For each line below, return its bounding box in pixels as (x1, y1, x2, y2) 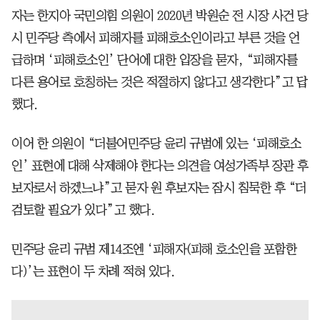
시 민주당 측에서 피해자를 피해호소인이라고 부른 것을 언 (11, 31, 300, 44)
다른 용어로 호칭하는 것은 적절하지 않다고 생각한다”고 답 (11, 75, 307, 89)
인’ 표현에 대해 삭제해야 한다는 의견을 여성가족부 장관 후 (11, 159, 309, 172)
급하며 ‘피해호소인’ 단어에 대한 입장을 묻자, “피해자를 (11, 53, 297, 66)
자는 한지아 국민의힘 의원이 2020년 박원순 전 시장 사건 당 (11, 9, 309, 22)
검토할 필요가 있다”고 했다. (11, 203, 154, 216)
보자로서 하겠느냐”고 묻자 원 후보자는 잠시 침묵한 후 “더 (11, 181, 306, 194)
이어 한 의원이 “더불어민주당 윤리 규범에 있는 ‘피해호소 (11, 136, 301, 150)
